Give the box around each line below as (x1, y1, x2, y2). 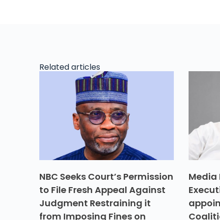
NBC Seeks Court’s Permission (39, 170, 173, 183)
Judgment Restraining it (39, 196, 151, 209)
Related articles (39, 61, 100, 73)
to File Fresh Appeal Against (39, 183, 165, 196)
